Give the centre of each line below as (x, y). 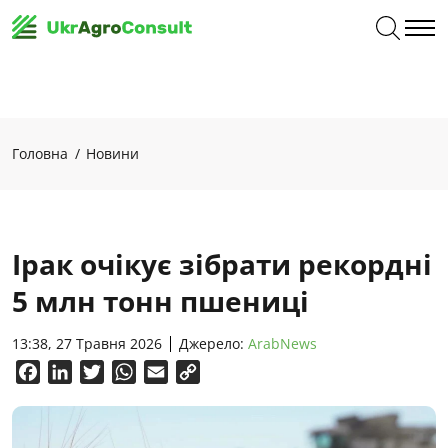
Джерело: (213, 343)
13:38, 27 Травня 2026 (87, 343)
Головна (40, 153)
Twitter (130, 372)
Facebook (76, 372)
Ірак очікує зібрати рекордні (222, 264)
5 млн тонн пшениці (160, 301)
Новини (112, 153)
